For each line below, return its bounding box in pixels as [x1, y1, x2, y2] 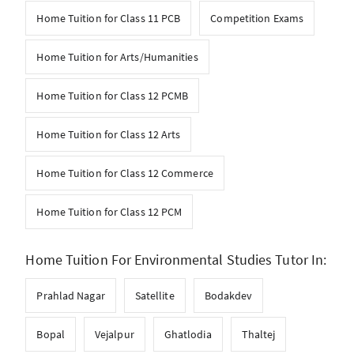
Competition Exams [210, 11, 304, 25]
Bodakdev [204, 288, 253, 303]
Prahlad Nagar [36, 288, 105, 303]
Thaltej [241, 327, 276, 341]
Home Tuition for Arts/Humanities [36, 50, 198, 64]
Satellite [134, 288, 175, 303]
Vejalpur [94, 327, 134, 341]
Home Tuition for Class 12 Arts [36, 127, 181, 141]
